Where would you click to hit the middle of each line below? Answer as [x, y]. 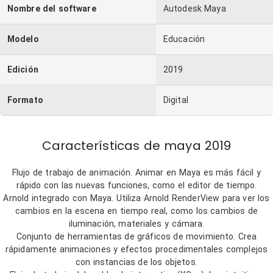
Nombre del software [52, 9]
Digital [176, 100]
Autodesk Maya [195, 9]
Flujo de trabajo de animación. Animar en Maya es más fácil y [136, 172]
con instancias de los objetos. [136, 262]
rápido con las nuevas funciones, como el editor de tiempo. [136, 185]
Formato [25, 100]
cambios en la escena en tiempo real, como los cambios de [136, 211]
